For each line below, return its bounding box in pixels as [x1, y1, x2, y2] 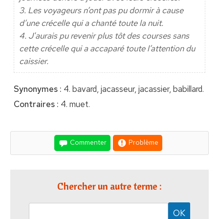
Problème [127, 138, 158, 147]
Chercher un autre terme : [57, 180, 162, 193]
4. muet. [58, 99, 90, 110]
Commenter [68, 138, 107, 147]
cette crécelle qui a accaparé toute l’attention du [19, 43, 195, 54]
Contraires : [13, 99, 59, 110]
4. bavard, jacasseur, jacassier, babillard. [61, 84, 204, 95]
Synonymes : [13, 84, 62, 95]
